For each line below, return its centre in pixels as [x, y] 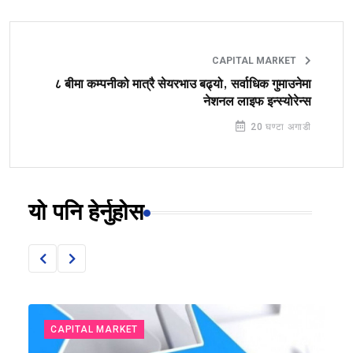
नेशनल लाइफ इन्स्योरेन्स [257, 102]
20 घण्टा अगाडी [279, 127]
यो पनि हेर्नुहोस [86, 213]
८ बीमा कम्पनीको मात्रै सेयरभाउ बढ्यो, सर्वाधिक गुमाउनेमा [183, 85]
